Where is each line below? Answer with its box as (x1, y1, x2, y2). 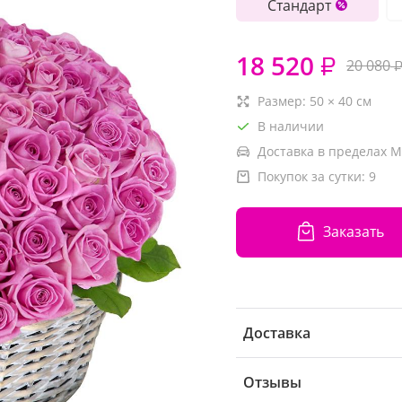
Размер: (258, 92, 310, 109)
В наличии (258, 117, 324, 135)
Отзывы (243, 371, 301, 392)
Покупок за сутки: (258, 167, 369, 185)
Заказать (322, 222, 384, 242)
